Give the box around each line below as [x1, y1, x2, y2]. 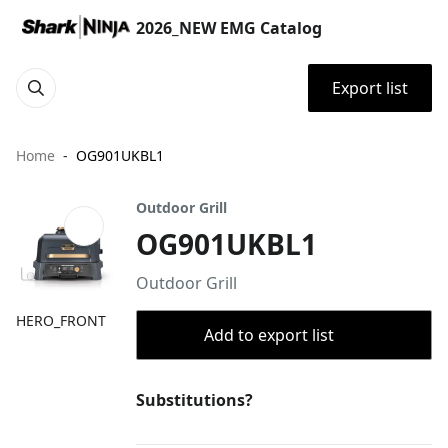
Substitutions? [136, 389, 253, 411]
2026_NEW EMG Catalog [136, 17, 322, 39]
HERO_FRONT [16, 311, 106, 330]
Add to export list [204, 324, 334, 346]
